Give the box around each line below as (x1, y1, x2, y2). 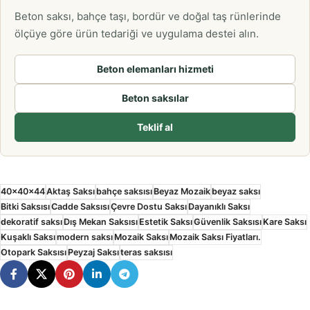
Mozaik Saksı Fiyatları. (170, 232, 261, 243)
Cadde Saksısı (51, 201, 109, 212)
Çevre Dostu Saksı (111, 201, 187, 212)
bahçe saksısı (96, 186, 152, 197)
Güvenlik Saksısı (194, 217, 262, 228)
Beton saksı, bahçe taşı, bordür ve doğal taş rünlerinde (15, 10, 281, 24)
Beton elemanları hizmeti (96, 63, 214, 75)
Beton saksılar (121, 92, 189, 104)
